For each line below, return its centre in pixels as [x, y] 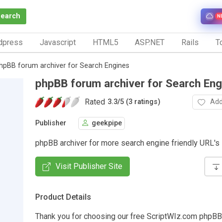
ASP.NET [150, 42]
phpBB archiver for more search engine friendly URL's [127, 143]
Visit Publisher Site [89, 166]
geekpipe [107, 123]
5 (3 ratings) [140, 102]
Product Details [63, 197]
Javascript [57, 42]
